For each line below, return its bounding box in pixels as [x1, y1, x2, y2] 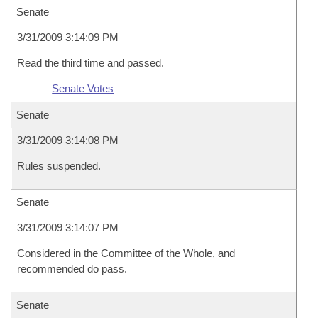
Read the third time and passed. [17, 57, 164, 69]
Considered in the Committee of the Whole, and [17, 247, 235, 259]
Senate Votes [52, 82, 114, 94]
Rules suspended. [17, 160, 101, 172]
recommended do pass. [17, 263, 127, 275]
